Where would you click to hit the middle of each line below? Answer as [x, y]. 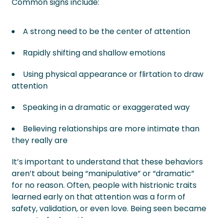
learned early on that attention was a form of [99, 197]
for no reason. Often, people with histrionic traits [104, 185]
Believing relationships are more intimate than [111, 129]
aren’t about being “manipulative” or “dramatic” [103, 173]
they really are [40, 140]
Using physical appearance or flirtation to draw [113, 74]
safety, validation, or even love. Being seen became [109, 209]
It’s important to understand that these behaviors [107, 162]
